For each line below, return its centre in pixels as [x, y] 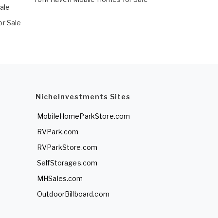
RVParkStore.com [67, 147]
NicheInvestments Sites [83, 97]
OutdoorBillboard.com [73, 194]
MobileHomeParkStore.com [84, 116]
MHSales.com [60, 179]
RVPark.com [58, 132]
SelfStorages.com [67, 163]
